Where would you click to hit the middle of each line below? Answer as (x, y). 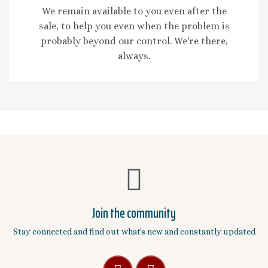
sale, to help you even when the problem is (134, 26)
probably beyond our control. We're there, (134, 41)
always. (134, 56)
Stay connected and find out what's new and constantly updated (134, 231)
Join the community (134, 213)
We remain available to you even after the (134, 11)
